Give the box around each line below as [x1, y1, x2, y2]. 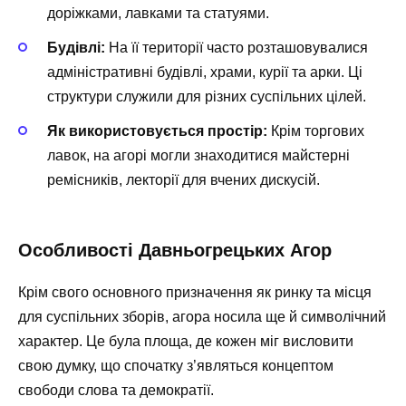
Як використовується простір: [47, 122, 267, 139]
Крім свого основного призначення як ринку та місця [18, 285, 372, 301]
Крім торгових [267, 122, 364, 139]
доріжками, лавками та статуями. [47, 5, 269, 21]
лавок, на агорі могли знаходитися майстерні [47, 147, 350, 163]
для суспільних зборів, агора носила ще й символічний [18, 309, 386, 325]
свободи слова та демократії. [18, 382, 214, 399]
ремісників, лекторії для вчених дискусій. [47, 171, 320, 188]
